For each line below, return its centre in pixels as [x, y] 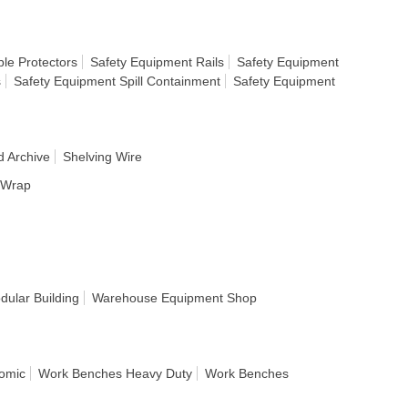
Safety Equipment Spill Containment [117, 81]
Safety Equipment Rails [157, 62]
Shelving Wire [102, 157]
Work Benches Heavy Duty [115, 373]
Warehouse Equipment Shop [174, 298]
